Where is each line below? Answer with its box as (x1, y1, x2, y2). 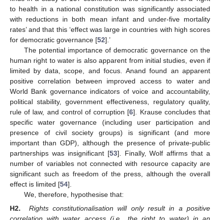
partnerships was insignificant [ (10, 149, 110, 157)
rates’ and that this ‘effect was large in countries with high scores (10, 25, 210, 33)
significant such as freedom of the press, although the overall (10, 169, 210, 178)
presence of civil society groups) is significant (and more (10, 128, 210, 137)
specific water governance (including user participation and (10, 118, 210, 126)
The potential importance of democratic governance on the (24, 46, 210, 54)
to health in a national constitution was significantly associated (10, 4, 210, 13)
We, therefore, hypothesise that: (24, 190, 124, 198)
